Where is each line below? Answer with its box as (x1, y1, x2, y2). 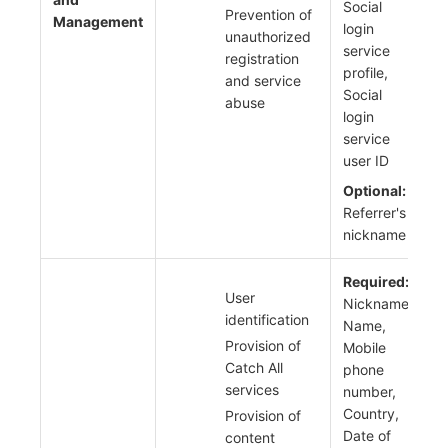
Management (53, 13, 143, 31)
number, (343, 383, 396, 401)
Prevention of (225, 6, 312, 24)
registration (225, 50, 299, 68)
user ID (343, 152, 389, 170)
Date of (343, 427, 391, 445)
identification (225, 311, 309, 329)
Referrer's (343, 204, 406, 222)
